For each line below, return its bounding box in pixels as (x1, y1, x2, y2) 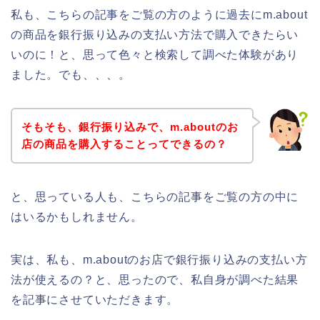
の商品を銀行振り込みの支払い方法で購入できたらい (11, 29, 299, 41)
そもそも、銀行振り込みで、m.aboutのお (21, 120, 239, 133)
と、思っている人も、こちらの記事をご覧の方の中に (11, 190, 299, 203)
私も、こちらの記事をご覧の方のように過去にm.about (11, 9, 308, 21)
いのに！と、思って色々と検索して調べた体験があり (11, 49, 299, 61)
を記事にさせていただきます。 (11, 293, 179, 306)
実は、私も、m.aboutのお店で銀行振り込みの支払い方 (11, 253, 308, 266)
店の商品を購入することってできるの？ (21, 137, 227, 150)
